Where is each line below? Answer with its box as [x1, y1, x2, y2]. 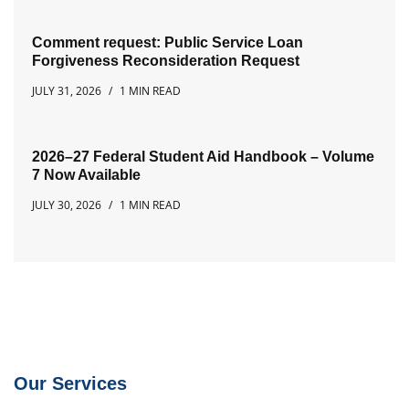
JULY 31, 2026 [32, 82, 101, 99]
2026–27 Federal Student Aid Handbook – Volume [32, 148, 374, 164]
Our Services [14, 372, 127, 393]
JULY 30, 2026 [32, 196, 101, 213]
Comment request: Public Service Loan [32, 34, 303, 50]
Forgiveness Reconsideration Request [32, 52, 299, 68]
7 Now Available [32, 166, 141, 183]
